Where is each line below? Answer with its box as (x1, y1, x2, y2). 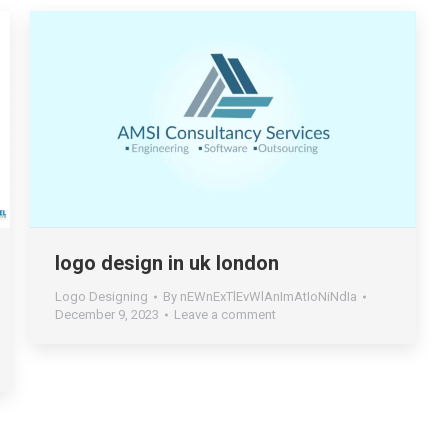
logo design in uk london (55, 251, 279, 276)
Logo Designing (55, 289, 148, 305)
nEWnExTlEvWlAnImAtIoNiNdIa (180, 289, 357, 305)
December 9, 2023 (55, 307, 159, 323)
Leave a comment (174, 307, 276, 323)
